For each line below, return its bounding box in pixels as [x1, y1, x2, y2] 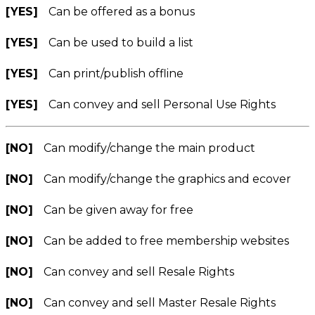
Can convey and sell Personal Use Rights [49, 97, 276, 111]
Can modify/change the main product [44, 141, 255, 155]
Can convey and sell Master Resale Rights [44, 295, 276, 309]
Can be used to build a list [49, 35, 193, 49]
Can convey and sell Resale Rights [44, 264, 234, 278]
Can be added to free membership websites [44, 233, 289, 247]
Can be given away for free [44, 202, 193, 217]
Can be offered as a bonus [49, 4, 195, 18]
